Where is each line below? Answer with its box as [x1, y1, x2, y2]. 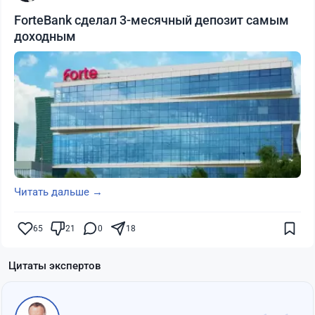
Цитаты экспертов [8, 259, 101, 273]
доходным [14, 29, 76, 44]
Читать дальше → [14, 186, 103, 199]
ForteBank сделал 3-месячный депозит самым [14, 13, 289, 28]
